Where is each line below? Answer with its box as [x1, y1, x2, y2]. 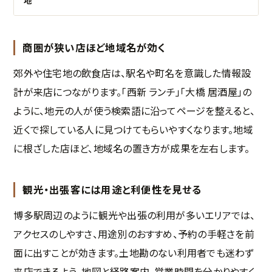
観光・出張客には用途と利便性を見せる [22, 182, 202, 197]
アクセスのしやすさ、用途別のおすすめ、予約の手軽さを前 [13, 226, 254, 242]
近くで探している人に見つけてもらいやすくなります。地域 [13, 122, 253, 137]
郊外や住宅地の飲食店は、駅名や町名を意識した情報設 [13, 66, 251, 81]
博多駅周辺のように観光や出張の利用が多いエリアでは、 [13, 208, 256, 223]
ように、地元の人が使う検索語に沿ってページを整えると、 [13, 103, 255, 118]
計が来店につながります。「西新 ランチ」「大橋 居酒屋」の [13, 84, 252, 100]
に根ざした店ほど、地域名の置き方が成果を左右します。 [13, 141, 250, 156]
